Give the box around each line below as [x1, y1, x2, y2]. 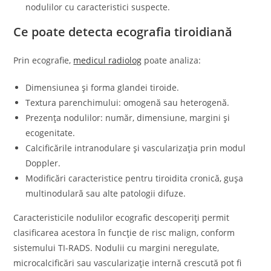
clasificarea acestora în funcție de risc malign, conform [13, 227, 235, 239]
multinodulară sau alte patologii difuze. [25, 188, 186, 200]
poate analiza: [142, 54, 201, 67]
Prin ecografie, [13, 54, 74, 67]
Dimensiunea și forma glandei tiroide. [25, 82, 180, 94]
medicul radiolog [73, 54, 142, 67]
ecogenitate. [25, 127, 76, 139]
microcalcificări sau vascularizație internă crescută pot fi [13, 257, 242, 269]
